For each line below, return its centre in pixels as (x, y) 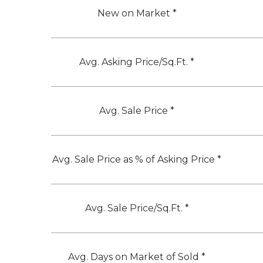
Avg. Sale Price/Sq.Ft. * (137, 208)
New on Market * (137, 14)
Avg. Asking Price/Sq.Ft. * (137, 62)
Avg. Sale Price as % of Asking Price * (137, 160)
